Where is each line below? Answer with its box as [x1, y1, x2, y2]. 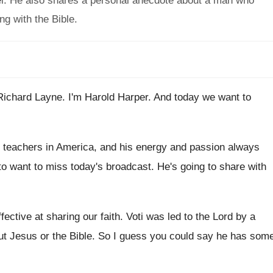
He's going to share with [157, 161, 266, 172]
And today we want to [154, 91, 251, 103]
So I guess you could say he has [98, 230, 247, 242]
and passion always [170, 141, 260, 153]
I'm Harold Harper [68, 91, 148, 103]
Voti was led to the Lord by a [126, 211, 255, 222]
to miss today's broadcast [34, 161, 151, 172]
